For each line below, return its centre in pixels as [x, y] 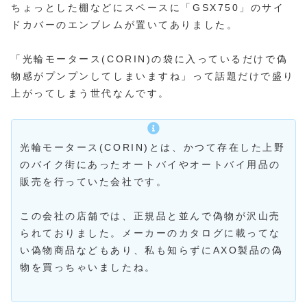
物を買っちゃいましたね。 [88, 267]
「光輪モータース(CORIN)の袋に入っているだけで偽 [150, 59]
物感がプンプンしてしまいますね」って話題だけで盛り [153, 76]
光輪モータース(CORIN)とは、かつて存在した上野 [153, 147]
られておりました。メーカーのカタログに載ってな [150, 233]
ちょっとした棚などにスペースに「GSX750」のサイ [148, 7]
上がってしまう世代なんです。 [90, 93]
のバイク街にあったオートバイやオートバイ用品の [150, 164]
